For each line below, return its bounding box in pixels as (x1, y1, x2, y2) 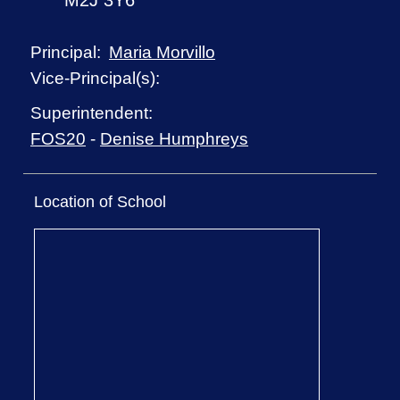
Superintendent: (30, 104, 154, 123)
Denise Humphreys (100, 129, 249, 149)
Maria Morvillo (109, 42, 216, 62)
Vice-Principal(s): (30, 69, 161, 88)
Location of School (33, 193, 166, 212)
